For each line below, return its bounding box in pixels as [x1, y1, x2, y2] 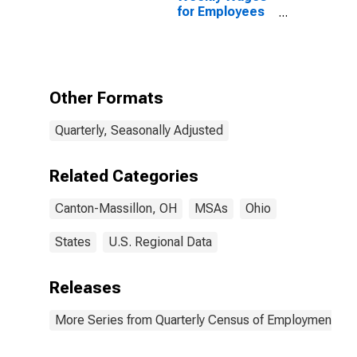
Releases [49, 278, 121, 297]
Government [177, 34, 252, 49]
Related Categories [49, 167, 198, 186]
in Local [177, 19, 224, 34]
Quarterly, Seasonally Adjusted [55, 123, 223, 138]
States [55, 234, 91, 249]
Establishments [177, 49, 272, 65]
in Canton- [177, 65, 240, 80]
